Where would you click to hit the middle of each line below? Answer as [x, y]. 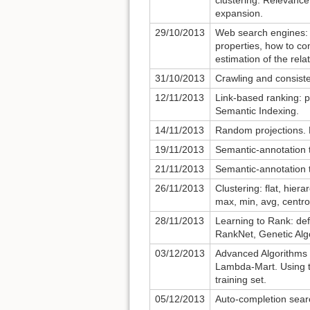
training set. [241, 280]
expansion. [239, 13]
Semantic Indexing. [257, 111]
